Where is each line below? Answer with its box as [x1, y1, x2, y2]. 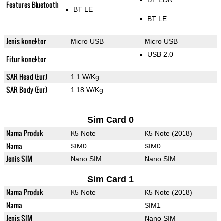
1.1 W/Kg [70, 73, 99, 81]
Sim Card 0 [87, 115, 134, 125]
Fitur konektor [6, 54, 46, 65]
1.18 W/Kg [70, 86, 103, 94]
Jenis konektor [6, 36, 46, 47]
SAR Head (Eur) [6, 72, 47, 82]
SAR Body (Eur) [6, 84, 47, 95]
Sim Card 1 [87, 174, 134, 184]
